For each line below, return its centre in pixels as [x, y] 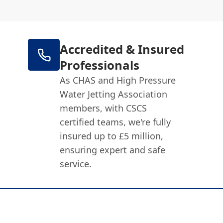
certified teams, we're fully [115, 122]
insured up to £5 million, [112, 136]
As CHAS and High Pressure [118, 80]
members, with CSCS [104, 108]
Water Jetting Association [114, 94]
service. [76, 164]
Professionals [100, 65]
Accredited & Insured [122, 49]
